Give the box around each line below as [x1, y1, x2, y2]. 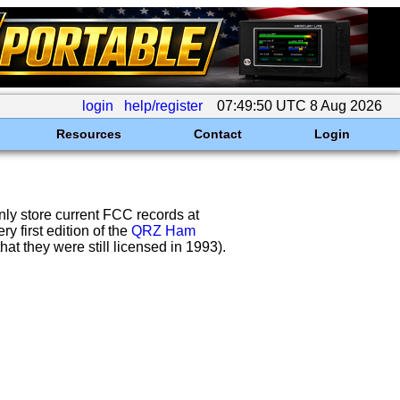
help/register [124, 98, 203, 113]
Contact [193, 127, 242, 141]
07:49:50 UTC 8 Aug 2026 [213, 98, 386, 113]
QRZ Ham [131, 223, 196, 238]
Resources [55, 127, 121, 141]
